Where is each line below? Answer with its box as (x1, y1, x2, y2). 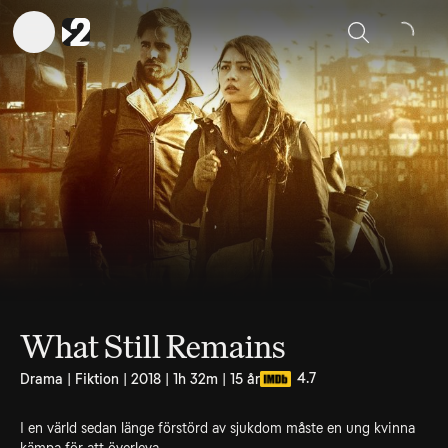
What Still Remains (20, 328, 285, 366)
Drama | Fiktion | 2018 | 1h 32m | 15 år (20, 371, 260, 387)
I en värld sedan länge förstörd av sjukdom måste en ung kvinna (20, 420, 415, 436)
